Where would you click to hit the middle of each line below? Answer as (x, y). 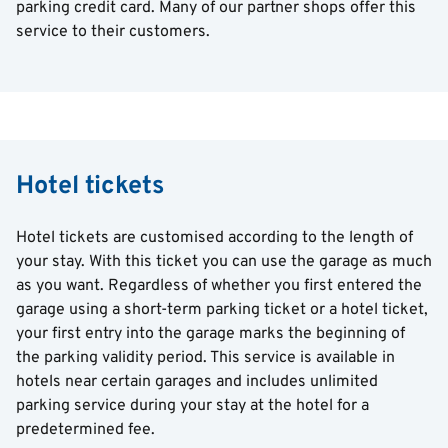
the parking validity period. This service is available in (205, 358)
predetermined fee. (85, 430)
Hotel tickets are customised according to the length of (214, 238)
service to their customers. (113, 32)
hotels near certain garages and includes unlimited (197, 382)
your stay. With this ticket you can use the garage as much (224, 262)
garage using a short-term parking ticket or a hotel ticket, (222, 310)
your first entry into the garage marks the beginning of (210, 334)
